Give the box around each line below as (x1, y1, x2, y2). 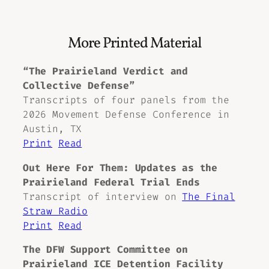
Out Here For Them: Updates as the (23, 161, 218, 174)
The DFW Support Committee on (23, 243, 188, 256)
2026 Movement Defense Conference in (23, 108, 229, 121)
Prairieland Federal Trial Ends (23, 175, 200, 189)
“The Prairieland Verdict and (23, 65, 188, 78)
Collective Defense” (23, 79, 135, 92)
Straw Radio (23, 204, 88, 217)
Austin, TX (23, 122, 82, 136)
